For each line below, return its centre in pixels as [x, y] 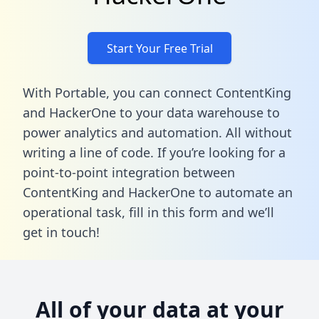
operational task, [76, 212]
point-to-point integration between [129, 172]
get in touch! [61, 232]
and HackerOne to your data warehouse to [151, 112]
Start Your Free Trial [159, 48]
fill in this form [173, 212]
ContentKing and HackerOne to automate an [158, 192]
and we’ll [246, 212]
